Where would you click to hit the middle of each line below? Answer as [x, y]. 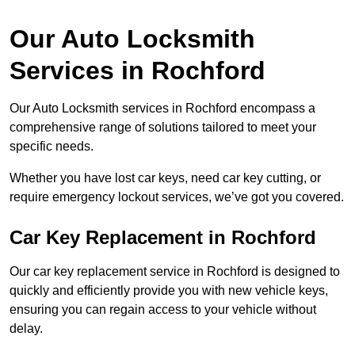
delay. [28, 329]
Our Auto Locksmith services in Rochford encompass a [162, 109]
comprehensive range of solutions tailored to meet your [163, 128]
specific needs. [53, 147]
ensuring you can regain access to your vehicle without [163, 310]
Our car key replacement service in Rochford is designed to [175, 272]
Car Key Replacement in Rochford [163, 238]
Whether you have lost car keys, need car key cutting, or [165, 178]
